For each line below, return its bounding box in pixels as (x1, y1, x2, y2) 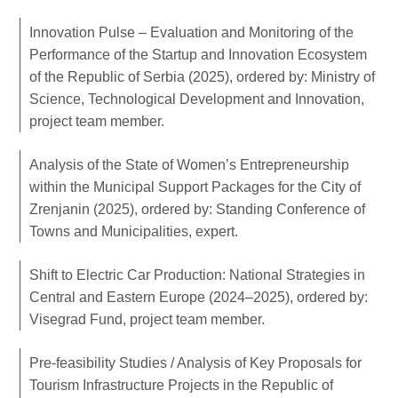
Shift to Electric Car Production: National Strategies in (29, 267, 366, 283)
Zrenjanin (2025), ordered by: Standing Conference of (29, 201, 366, 217)
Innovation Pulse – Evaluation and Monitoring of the (29, 24, 354, 40)
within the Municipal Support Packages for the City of (29, 179, 362, 195)
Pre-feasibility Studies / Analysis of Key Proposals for (29, 354, 362, 370)
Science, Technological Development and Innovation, (29, 91, 365, 107)
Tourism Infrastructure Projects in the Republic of (29, 377, 334, 393)
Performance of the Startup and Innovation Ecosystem (29, 46, 368, 62)
